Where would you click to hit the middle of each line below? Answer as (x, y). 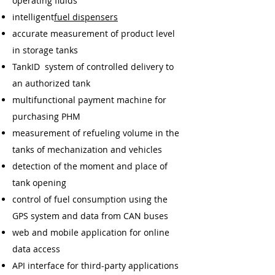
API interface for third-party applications (95, 265)
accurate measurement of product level (94, 33)
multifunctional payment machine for (89, 100)
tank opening (39, 183)
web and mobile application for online (91, 232)
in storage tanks (45, 50)
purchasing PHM (46, 116)
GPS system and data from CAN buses (90, 216)
